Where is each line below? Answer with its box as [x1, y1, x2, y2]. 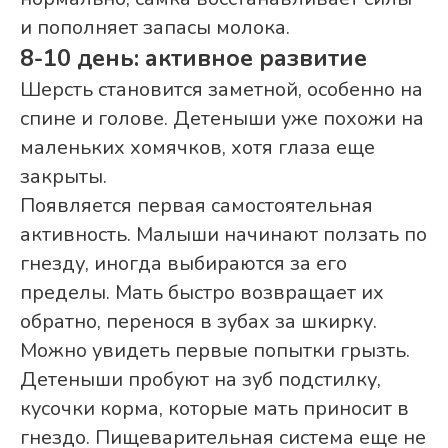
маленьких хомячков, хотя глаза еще [20, 134, 375, 162]
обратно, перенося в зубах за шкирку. [20, 308, 377, 336]
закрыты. [20, 163, 107, 191]
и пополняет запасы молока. [20, 14, 290, 42]
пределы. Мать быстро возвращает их [20, 279, 384, 307]
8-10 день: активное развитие [20, 42, 367, 75]
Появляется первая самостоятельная [20, 192, 373, 220]
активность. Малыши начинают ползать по [20, 221, 427, 249]
